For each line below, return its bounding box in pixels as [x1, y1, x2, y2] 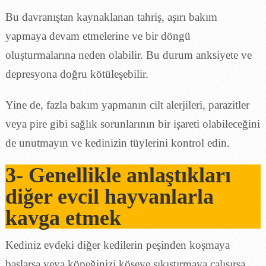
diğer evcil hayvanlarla [5, 184, 214, 208]
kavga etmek [5, 205, 121, 230]
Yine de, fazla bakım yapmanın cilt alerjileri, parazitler [5, 98, 249, 111]
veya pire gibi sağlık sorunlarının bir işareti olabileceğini [5, 117, 260, 130]
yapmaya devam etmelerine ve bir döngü [5, 29, 191, 42]
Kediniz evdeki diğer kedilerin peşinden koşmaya [5, 238, 230, 251]
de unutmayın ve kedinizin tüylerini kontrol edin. [5, 136, 230, 149]
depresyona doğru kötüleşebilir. [5, 67, 148, 80]
